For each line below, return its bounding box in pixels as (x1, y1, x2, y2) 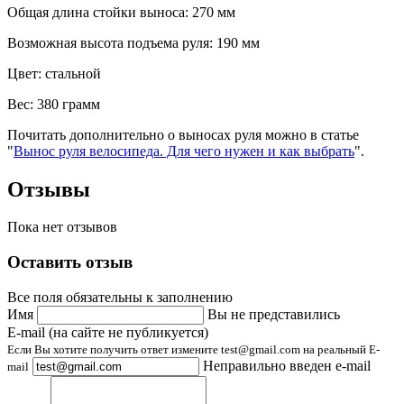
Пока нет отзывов (7, 219, 117, 235)
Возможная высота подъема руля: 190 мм (7, 34, 260, 50)
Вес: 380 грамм (7, 96, 100, 112)
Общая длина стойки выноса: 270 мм (7, 4, 235, 20)
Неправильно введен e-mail (203, 357, 371, 373)
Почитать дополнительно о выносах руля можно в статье (7, 126, 359, 142)
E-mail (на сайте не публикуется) (7, 324, 208, 340)
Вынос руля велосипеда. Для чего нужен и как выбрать (14, 142, 354, 159)
